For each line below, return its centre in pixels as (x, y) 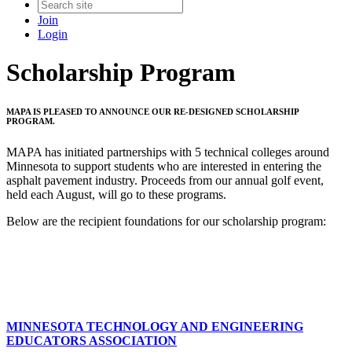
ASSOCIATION (132, 341)
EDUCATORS (46, 341)
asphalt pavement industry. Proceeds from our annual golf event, (165, 181)
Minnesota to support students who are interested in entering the (164, 167)
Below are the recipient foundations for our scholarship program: (166, 222)
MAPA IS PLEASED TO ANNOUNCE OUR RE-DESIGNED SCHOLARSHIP (152, 112)
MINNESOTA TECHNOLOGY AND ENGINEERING (155, 327)
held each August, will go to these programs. (116, 195)
